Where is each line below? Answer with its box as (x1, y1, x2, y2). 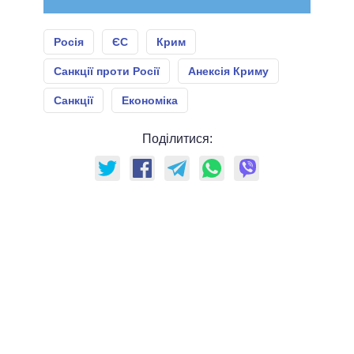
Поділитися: (141, 132, 213, 146)
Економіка (122, 94, 178, 107)
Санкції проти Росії (54, 65, 160, 78)
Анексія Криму (188, 65, 269, 78)
